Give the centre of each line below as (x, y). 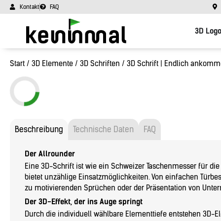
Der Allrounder (50, 154)
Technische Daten (103, 129)
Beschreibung (39, 129)
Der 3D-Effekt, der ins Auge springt (84, 202)
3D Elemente (52, 64)
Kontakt (30, 7)
